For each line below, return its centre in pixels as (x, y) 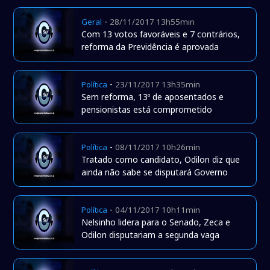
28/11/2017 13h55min (152, 22)
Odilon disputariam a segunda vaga (151, 235)
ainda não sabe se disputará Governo (155, 172)
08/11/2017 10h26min (158, 147)
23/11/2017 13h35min (158, 85)
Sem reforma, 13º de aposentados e (153, 97)
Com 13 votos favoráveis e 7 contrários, (161, 34)
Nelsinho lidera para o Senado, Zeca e (156, 222)
